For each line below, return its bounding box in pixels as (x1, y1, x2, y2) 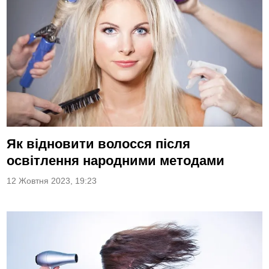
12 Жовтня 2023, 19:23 (7, 177, 97, 186)
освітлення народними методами (7, 153, 225, 169)
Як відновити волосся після (7, 136, 191, 152)
